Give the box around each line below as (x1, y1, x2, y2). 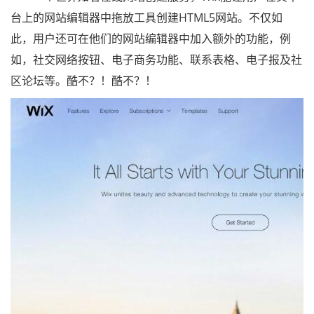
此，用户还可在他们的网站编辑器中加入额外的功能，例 (11, 31, 291, 46)
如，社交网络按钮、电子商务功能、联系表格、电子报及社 (11, 52, 302, 67)
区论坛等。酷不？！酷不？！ (11, 73, 156, 88)
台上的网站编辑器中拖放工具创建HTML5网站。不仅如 (11, 10, 282, 25)
